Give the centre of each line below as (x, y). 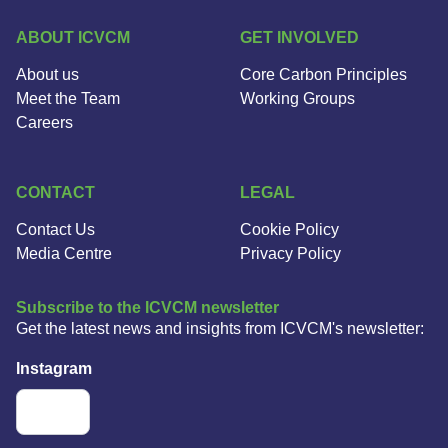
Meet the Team (68, 99)
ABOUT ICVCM (73, 38)
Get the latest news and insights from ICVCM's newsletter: (220, 329)
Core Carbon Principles (323, 75)
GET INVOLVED (299, 38)
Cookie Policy (289, 230)
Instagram (54, 369)
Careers (44, 123)
